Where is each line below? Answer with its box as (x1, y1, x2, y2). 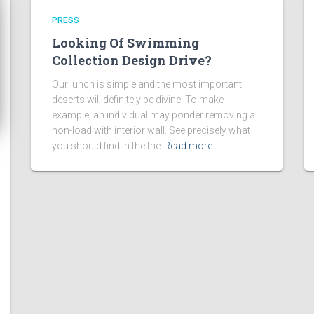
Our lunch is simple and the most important (52, 78, 242, 90)
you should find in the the (52, 140, 161, 151)
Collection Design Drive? (52, 52, 212, 69)
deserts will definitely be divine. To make (52, 94, 224, 105)
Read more (164, 140, 212, 151)
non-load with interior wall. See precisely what (52, 125, 250, 136)
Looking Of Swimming (52, 34, 199, 51)
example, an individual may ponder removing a (52, 109, 255, 121)
